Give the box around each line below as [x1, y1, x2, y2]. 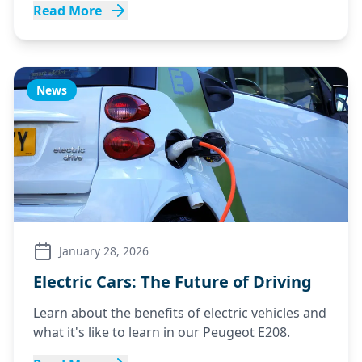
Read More [33, 2, 102, 19]
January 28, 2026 [59, 243, 149, 259]
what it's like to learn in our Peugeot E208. [33, 323, 290, 341]
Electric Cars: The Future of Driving [33, 271, 312, 293]
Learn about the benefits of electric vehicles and [33, 304, 326, 322]
